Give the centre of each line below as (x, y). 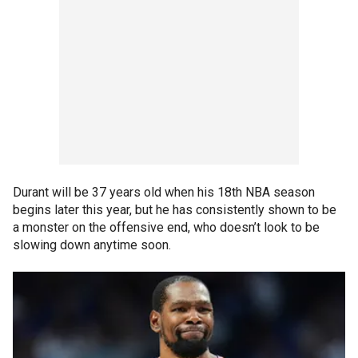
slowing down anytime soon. (93, 245)
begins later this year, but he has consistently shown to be (175, 209)
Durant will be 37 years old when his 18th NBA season (164, 192)
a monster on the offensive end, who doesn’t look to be (166, 227)
